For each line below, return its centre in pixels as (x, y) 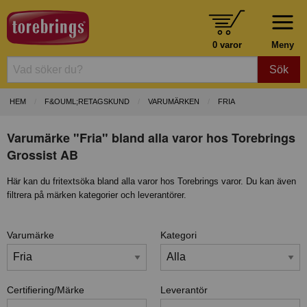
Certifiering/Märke (46, 290)
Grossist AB (42, 155)
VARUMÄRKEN (174, 102)
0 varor (227, 45)
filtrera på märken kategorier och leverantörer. (97, 195)
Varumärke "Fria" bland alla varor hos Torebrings (151, 137)
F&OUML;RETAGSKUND (87, 102)
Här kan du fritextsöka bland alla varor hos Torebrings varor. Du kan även (151, 181)
